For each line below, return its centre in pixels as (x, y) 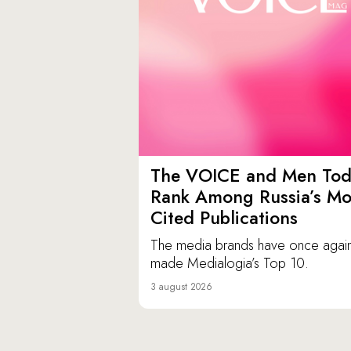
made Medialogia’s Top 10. (230, 264)
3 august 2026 (181, 287)
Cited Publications (224, 218)
